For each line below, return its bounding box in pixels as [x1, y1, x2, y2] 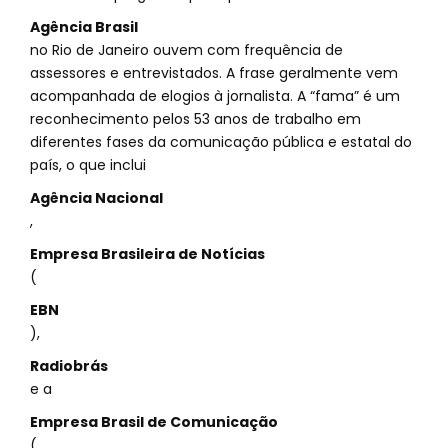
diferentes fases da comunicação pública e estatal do [30, 132, 412, 152]
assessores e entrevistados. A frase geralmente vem [30, 63, 398, 83]
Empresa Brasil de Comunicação [30, 412, 278, 432]
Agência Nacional [30, 188, 163, 208]
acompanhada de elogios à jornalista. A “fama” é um [30, 86, 400, 106]
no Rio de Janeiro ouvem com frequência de [30, 40, 343, 60]
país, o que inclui [30, 155, 146, 175]
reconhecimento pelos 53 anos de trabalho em [30, 109, 361, 129]
